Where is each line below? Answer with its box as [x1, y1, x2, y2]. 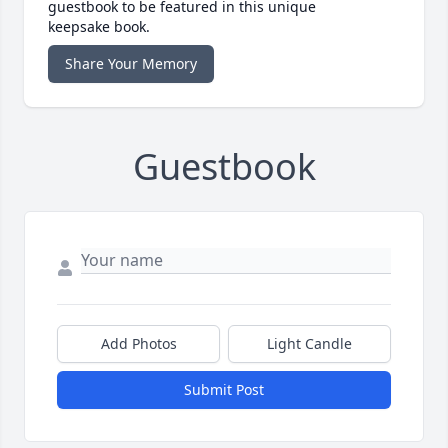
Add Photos [100, 334, 177, 354]
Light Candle [267, 334, 352, 354]
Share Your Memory [65, 54, 197, 74]
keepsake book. [48, 17, 150, 37]
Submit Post [184, 380, 264, 400]
